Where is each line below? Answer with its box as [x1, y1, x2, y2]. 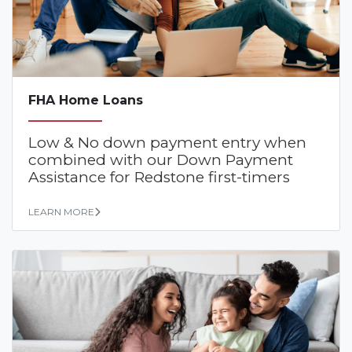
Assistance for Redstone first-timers [28, 167, 290, 186]
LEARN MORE [28, 205, 94, 218]
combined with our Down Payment [28, 150, 293, 169]
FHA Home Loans [28, 92, 143, 108]
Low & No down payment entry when [28, 133, 306, 152]
